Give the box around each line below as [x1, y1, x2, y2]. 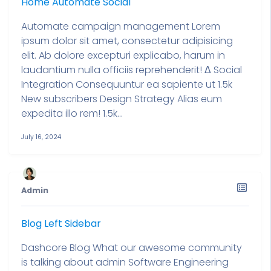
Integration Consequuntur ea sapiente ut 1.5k [21, 77, 232, 91]
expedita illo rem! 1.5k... [21, 106, 123, 120]
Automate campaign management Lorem [21, 19, 220, 33]
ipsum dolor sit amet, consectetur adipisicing [21, 34, 233, 48]
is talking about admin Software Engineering [21, 255, 229, 269]
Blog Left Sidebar [21, 217, 101, 230]
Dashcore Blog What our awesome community [21, 241, 242, 255]
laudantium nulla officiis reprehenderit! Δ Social [21, 63, 242, 77]
